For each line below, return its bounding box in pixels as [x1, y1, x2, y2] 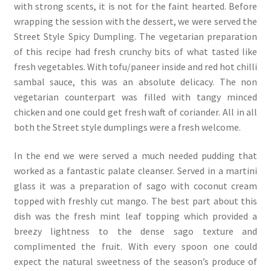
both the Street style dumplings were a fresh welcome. [13, 120, 241, 133]
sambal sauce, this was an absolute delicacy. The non [13, 75, 258, 88]
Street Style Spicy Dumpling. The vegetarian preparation [13, 30, 258, 42]
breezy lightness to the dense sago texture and [13, 225, 258, 238]
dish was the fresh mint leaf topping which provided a [13, 210, 258, 223]
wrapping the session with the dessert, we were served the [13, 15, 258, 27]
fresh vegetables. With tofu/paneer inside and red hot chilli [13, 60, 258, 73]
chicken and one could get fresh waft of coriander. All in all [13, 105, 258, 118]
